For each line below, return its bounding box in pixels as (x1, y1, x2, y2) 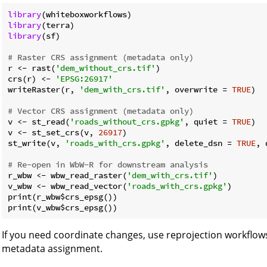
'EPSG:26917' (55, 73, 113, 84)
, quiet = (184, 116, 232, 127)
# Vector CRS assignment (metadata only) (8, 105, 194, 116)
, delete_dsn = (165, 137, 237, 148)
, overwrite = (165, 83, 232, 95)
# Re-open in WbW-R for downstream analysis (8, 159, 208, 170)
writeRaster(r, (8, 83, 79, 95)
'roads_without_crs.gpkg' (70, 116, 184, 127)
